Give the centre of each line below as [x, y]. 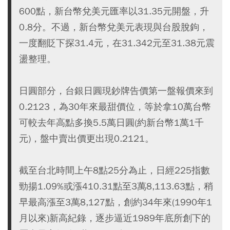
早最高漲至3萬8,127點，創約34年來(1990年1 [116, 202]
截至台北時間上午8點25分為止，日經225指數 [114, 170]
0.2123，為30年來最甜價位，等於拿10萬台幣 [115, 107]
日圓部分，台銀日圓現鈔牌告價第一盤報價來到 [116, 91]
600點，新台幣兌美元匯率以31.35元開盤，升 [114, 11]
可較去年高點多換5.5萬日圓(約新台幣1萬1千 [111, 123]
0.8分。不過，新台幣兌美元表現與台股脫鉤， [114, 27]
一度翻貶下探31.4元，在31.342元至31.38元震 [117, 43]
